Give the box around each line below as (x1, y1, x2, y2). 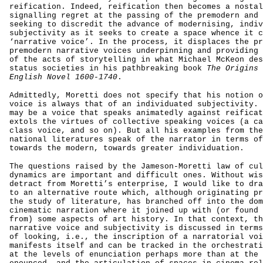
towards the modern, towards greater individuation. (9, 144, 244, 153)
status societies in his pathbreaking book (9, 64, 207, 73)
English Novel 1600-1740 (9, 73, 117, 82)
